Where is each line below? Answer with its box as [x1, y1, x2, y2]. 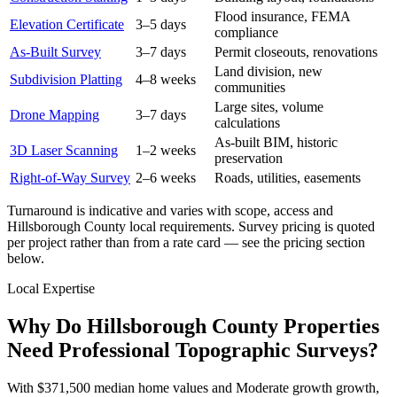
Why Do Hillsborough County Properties [7, 315, 379, 339]
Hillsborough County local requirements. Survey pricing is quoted [7, 219, 375, 235]
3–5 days [136, 17, 186, 33]
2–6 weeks [136, 170, 196, 186]
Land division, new [214, 64, 323, 80]
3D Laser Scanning [10, 143, 118, 159]
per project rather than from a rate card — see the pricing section [7, 235, 365, 251]
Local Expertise [7, 281, 95, 297]
